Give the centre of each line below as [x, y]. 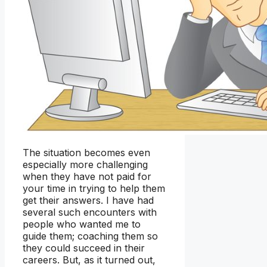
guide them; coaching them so [90, 236]
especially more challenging [85, 164]
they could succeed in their [84, 248]
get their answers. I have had [88, 200]
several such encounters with [90, 212]
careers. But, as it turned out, [89, 260]
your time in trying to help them [94, 188]
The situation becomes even [86, 152]
